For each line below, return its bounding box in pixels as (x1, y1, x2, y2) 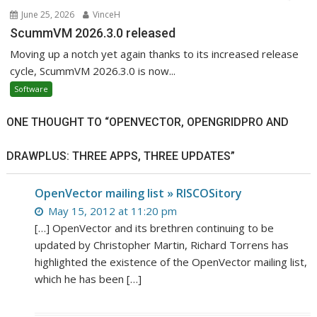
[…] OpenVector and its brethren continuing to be (35, 220, 275, 235)
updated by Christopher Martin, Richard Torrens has (35, 237, 289, 252)
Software (14, 83, 49, 94)
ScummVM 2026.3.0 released (10, 25, 176, 40)
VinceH (91, 8, 121, 21)
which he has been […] (35, 271, 142, 286)
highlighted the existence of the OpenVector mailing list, (35, 254, 308, 269)
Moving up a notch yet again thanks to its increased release (10, 46, 299, 61)
